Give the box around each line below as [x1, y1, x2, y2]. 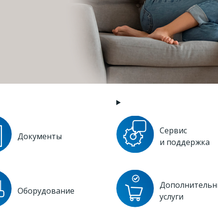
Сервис [160, 125, 187, 136]
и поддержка [160, 137, 210, 147]
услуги [160, 191, 183, 202]
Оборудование [17, 185, 74, 196]
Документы [17, 131, 62, 142]
